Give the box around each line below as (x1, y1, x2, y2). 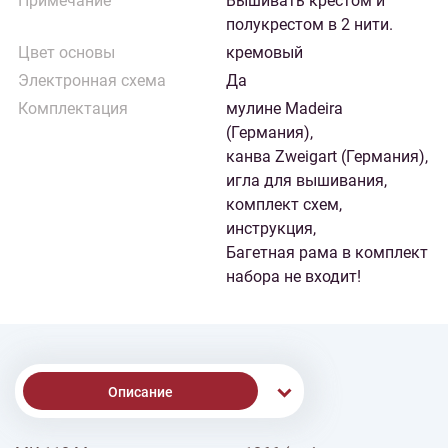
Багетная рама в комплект (226, 243, 428, 262)
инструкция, (226, 219, 316, 238)
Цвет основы (18, 43, 115, 62)
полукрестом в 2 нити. (226, 15, 393, 34)
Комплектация (18, 99, 128, 118)
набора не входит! (226, 267, 361, 286)
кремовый (226, 43, 303, 62)
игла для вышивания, (226, 171, 387, 190)
